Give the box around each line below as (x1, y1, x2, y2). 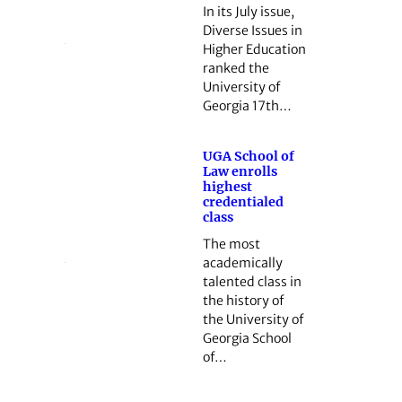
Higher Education (202, 40, 306, 57)
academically (202, 255, 283, 272)
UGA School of (202, 147, 294, 164)
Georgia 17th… (202, 97, 292, 114)
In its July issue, (202, 3, 294, 20)
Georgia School (202, 330, 292, 347)
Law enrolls (202, 162, 277, 179)
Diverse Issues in (202, 22, 302, 39)
